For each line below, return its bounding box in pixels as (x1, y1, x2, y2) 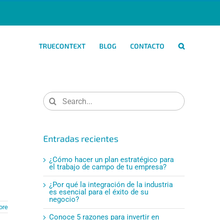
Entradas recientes (43, 133, 118, 144)
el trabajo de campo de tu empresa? (49, 162, 166, 171)
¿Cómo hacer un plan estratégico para (49, 155, 174, 164)
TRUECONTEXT (39, 42, 85, 50)
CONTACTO (130, 42, 165, 50)
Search (43, 90, 65, 99)
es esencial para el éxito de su (49, 187, 148, 196)
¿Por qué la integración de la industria (49, 180, 173, 189)
